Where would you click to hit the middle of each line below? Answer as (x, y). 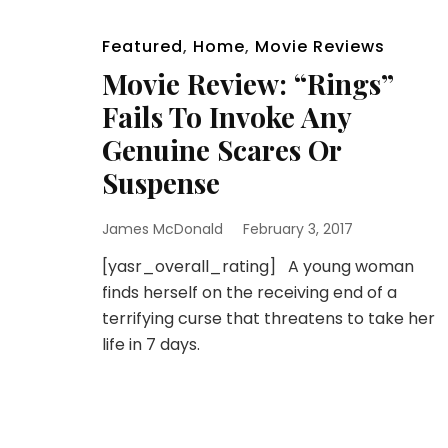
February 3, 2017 (298, 229)
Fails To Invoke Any (226, 116)
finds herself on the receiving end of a (249, 292)
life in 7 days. (151, 344)
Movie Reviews (320, 46)
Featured (142, 46)
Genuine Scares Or (221, 149)
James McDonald (162, 229)
